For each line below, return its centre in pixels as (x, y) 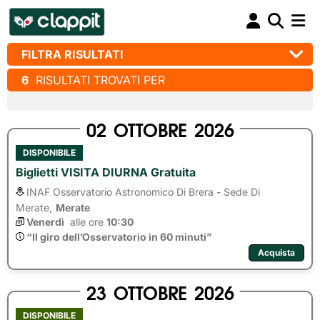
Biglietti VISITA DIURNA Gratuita (106, 172)
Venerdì (45, 222)
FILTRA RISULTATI (72, 54)
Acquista (276, 252)
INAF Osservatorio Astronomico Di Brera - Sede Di (143, 192)
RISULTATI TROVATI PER (97, 80)
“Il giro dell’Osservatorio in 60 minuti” (119, 237)
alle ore (85, 222)
